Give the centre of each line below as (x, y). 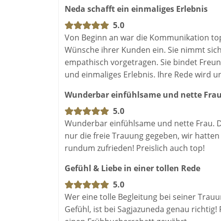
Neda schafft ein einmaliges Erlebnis (136, 9)
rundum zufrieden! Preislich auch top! (134, 148)
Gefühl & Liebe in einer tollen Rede (132, 168)
